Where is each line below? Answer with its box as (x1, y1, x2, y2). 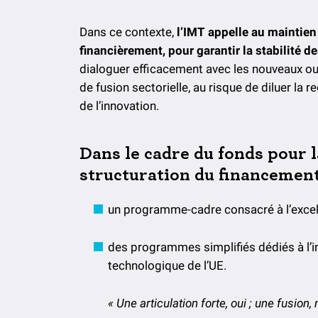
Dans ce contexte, (79, 25, 177, 40)
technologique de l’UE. (108, 258, 226, 273)
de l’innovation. (79, 99, 159, 114)
